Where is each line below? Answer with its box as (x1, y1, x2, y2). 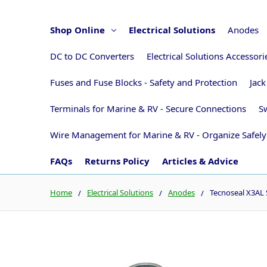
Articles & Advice (162, 154, 238, 167)
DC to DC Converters (50, 49, 134, 62)
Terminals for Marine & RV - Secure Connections (50, 102, 246, 114)
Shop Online (50, 23, 105, 36)
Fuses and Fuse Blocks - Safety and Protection (50, 76, 237, 88)
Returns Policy (85, 154, 150, 167)
